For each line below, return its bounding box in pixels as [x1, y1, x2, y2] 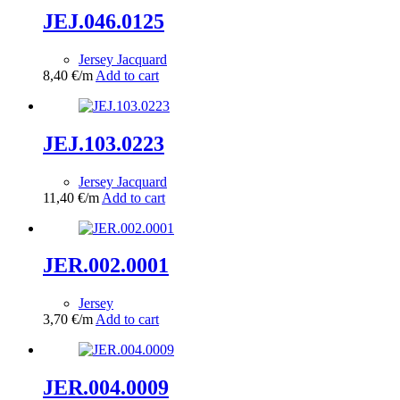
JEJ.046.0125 [43, 9, 164, 33]
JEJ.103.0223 [43, 131, 164, 155]
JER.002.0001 [43, 254, 169, 278]
